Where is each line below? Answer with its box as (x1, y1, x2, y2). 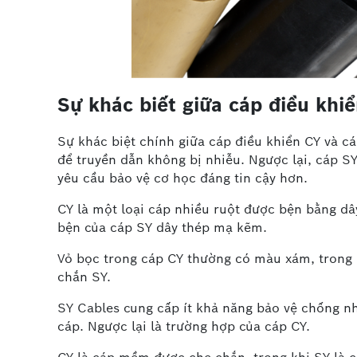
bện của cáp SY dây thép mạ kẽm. (57, 219, 267, 237)
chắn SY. (57, 269, 111, 286)
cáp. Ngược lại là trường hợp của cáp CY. (57, 318, 310, 335)
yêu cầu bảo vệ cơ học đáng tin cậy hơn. (57, 170, 308, 187)
